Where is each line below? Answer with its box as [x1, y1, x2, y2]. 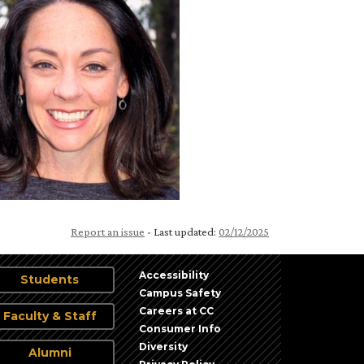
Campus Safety [139, 286, 221, 299]
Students [20, 271, 79, 287]
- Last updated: [145, 224, 219, 238]
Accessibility [139, 268, 209, 281]
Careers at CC [139, 304, 214, 317]
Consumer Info [139, 322, 221, 335]
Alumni [28, 344, 71, 360]
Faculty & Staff [2, 308, 97, 323]
